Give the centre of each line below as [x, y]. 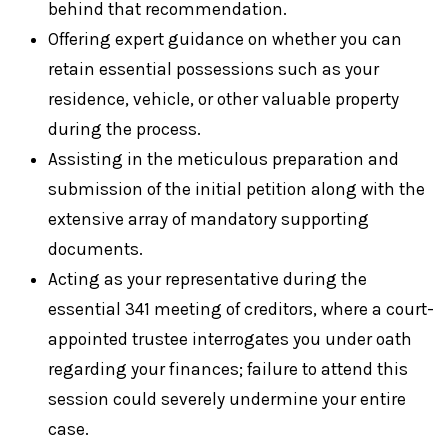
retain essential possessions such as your [213, 68]
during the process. [124, 128]
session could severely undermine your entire [227, 398]
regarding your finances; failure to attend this [228, 368]
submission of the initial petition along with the [236, 188]
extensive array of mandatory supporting [208, 218]
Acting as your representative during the [207, 278]
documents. [95, 248]
